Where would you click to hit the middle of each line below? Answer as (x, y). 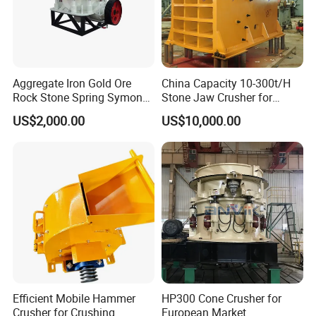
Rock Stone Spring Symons (81, 97)
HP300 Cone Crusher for (221, 299)
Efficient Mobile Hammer (74, 299)
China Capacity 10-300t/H (226, 83)
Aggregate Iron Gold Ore (72, 83)
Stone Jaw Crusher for (217, 97)
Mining (178, 111)
